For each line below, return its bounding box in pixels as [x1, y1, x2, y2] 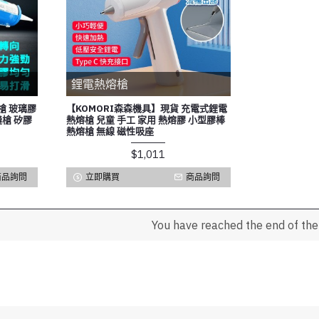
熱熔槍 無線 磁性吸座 [66, 125, 154, 137]
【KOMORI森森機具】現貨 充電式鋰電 [66, 102, 227, 115]
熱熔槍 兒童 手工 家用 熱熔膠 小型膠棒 [66, 113, 225, 126]
